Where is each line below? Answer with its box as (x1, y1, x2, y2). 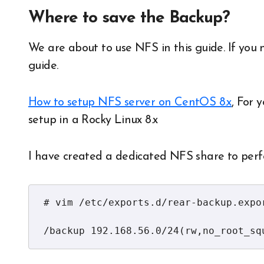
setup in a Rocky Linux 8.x (28, 114, 158, 126)
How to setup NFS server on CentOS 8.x (28, 97, 232, 108)
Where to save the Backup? (28, 10, 230, 27)
